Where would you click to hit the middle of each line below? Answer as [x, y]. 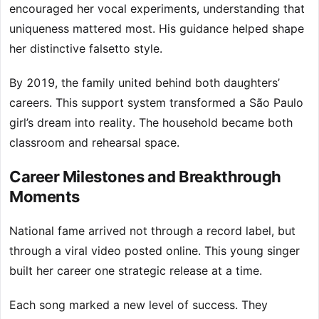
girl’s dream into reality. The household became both [151, 123]
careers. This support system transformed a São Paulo [156, 103]
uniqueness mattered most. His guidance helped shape [157, 29]
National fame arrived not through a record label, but [152, 231]
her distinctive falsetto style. [86, 49]
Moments [45, 197]
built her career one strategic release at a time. [136, 271]
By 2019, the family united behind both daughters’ [145, 83]
